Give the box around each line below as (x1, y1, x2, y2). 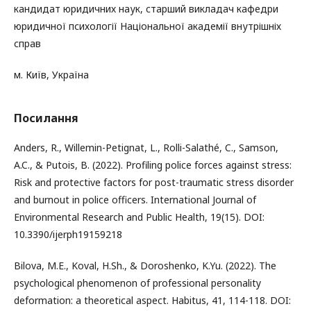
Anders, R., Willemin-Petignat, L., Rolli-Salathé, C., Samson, (14, 140, 278, 154)
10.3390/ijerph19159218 (14, 227, 122, 241)
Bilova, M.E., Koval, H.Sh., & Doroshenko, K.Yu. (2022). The (14, 258, 276, 272)
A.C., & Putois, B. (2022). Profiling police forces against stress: (14, 158, 292, 171)
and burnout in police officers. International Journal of (14, 192, 256, 206)
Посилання (14, 110, 78, 126)
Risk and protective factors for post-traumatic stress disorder (14, 175, 294, 189)
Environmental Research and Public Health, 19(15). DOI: (14, 210, 264, 224)
